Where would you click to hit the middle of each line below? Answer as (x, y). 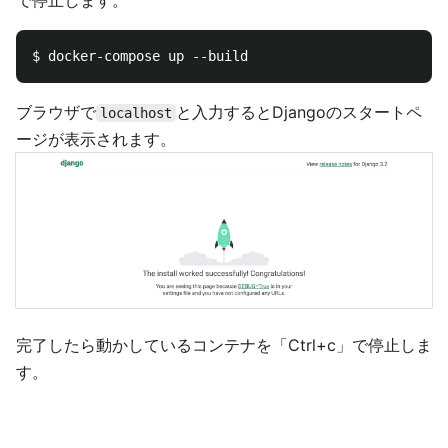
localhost (136, 113)
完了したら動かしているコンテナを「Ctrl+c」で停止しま (224, 345)
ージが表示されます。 (96, 139)
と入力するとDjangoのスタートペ (299, 112)
